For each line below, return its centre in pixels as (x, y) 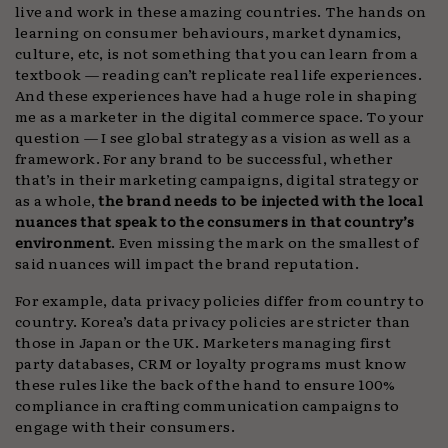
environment (63, 242)
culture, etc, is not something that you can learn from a (217, 53)
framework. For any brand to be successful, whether (204, 158)
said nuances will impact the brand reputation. (187, 263)
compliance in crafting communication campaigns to (207, 405)
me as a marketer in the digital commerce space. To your (220, 116)
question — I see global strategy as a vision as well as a (213, 137)
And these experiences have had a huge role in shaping (216, 95)
